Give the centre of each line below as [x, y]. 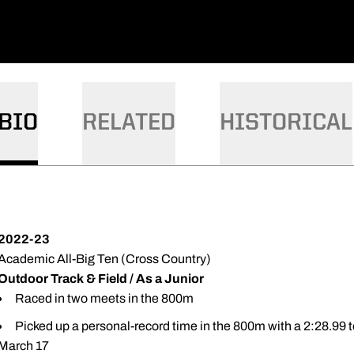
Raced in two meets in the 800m [104, 298]
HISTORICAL [286, 123]
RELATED [129, 123]
